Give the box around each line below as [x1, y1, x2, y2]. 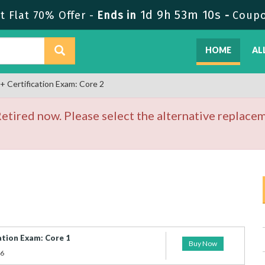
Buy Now [189, 239, 218, 248]
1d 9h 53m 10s [140, 8, 221, 22]
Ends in [93, 9, 140, 22]
